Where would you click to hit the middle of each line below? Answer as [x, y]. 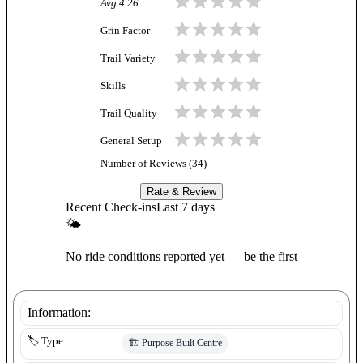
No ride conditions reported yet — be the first [181, 257]
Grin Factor [125, 30]
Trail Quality [129, 113]
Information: [59, 313]
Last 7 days [186, 207]
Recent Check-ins [111, 207]
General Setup [131, 141]
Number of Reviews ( [146, 164]
